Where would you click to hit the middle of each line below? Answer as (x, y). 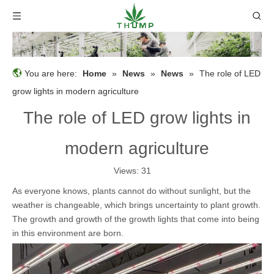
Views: (127, 170)
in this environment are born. (68, 233)
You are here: (51, 73)
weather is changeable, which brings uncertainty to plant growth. (136, 205)
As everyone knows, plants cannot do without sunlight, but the (131, 191)
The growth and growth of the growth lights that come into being (136, 219)
